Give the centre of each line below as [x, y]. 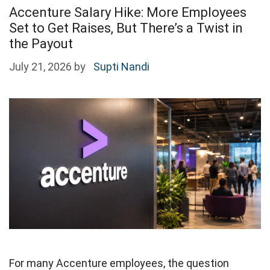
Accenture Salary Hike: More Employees [128, 12]
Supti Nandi [121, 66]
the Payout [42, 43]
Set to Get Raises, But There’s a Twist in [126, 28]
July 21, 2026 [40, 66]
